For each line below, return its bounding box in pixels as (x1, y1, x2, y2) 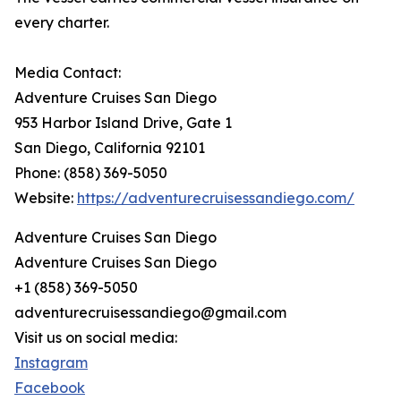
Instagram (14, 354, 88, 372)
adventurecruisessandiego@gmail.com (14, 303, 286, 322)
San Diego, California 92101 (14, 139, 205, 158)
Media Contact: (14, 64, 121, 82)
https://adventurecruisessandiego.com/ (77, 189, 354, 208)
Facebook (14, 379, 85, 397)
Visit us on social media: (14, 328, 177, 347)
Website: (14, 189, 77, 208)
